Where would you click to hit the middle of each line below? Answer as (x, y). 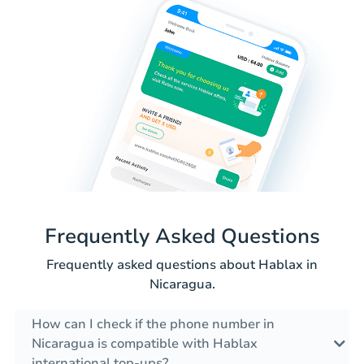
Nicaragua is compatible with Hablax (145, 344)
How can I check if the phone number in (153, 325)
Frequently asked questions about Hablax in (182, 265)
